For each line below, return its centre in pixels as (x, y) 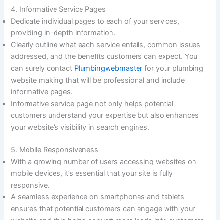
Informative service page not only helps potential (92, 104)
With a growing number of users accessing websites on (104, 162)
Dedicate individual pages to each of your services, (95, 21)
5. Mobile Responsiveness (55, 150)
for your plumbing (173, 69)
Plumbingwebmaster (109, 69)
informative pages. (43, 92)
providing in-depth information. (64, 33)
